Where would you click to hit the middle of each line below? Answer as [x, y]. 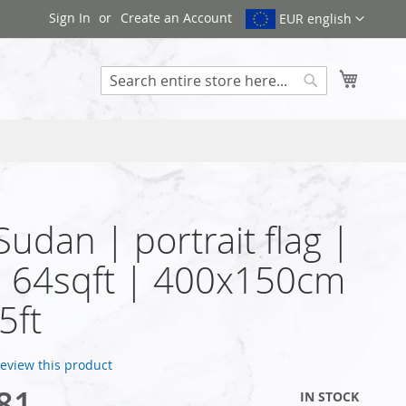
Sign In [70, 18]
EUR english [315, 19]
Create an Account [177, 18]
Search [331, 103]
